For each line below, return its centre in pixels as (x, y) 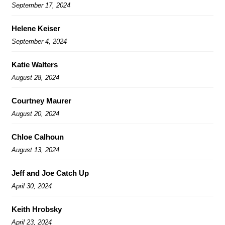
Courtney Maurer (41, 100)
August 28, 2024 (35, 77)
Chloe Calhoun (38, 137)
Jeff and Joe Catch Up (50, 173)
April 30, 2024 (32, 186)
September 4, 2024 (39, 41)
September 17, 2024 (41, 5)
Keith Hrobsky (37, 209)
